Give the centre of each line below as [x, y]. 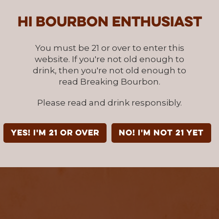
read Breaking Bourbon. [109, 81]
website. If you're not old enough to [109, 59]
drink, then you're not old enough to [109, 70]
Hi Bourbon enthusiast [109, 22]
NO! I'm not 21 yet [161, 133]
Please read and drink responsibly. [109, 102]
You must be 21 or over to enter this [109, 48]
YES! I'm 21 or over [55, 133]
